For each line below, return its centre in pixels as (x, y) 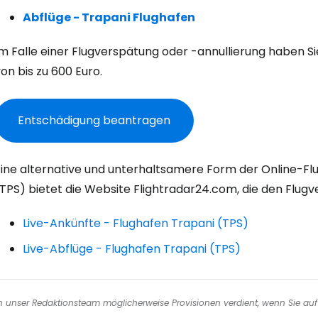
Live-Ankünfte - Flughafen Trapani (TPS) (136, 223)
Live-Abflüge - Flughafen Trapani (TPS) (132, 249)
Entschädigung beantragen (94, 120)
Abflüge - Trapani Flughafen (109, 17)
